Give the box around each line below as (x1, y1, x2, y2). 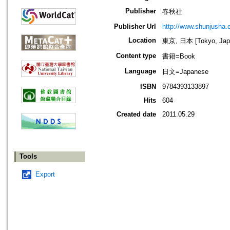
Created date (117, 110, 156, 119)
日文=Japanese (162, 68, 208, 76)
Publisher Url (114, 23, 156, 31)
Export (35, 170, 55, 179)
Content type (116, 52, 156, 60)
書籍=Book (162, 52, 195, 61)
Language (125, 67, 156, 75)
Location (128, 36, 156, 45)
